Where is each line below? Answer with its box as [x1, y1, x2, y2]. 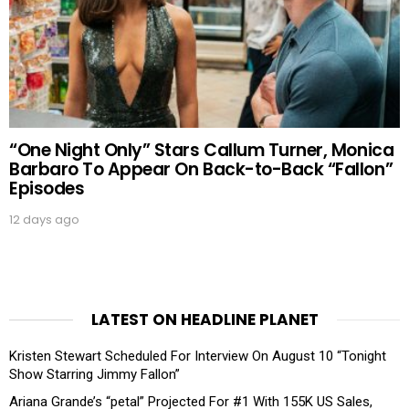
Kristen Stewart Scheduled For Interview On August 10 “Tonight [9, 347, 386, 364]
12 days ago [9, 210, 79, 228]
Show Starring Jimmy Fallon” [9, 365, 180, 383]
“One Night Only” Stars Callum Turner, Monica [9, 137, 394, 163]
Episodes [9, 175, 85, 201]
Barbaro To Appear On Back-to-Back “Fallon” [9, 156, 393, 182]
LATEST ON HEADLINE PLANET [90, 308, 319, 330]
